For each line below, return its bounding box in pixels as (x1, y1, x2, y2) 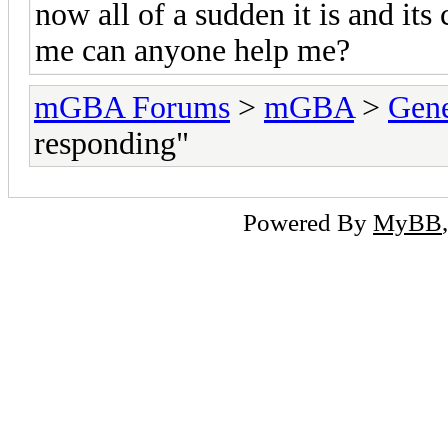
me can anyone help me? (35, 32, 350, 68)
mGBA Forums (34, 89, 230, 125)
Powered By (243, 207, 373, 236)
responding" (34, 125, 189, 161)
